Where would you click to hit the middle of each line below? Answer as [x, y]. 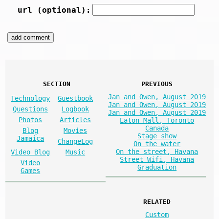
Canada [157, 128]
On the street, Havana [157, 151]
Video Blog [31, 152]
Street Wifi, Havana [157, 159]
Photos [31, 120]
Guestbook [76, 98]
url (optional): [54, 10]
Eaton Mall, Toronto [157, 120]
